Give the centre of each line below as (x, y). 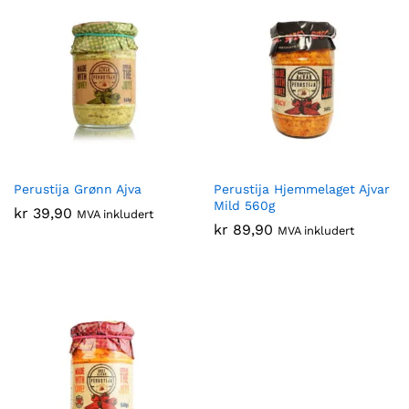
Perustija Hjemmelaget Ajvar (302, 189)
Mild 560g (244, 205)
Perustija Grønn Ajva (78, 189)
